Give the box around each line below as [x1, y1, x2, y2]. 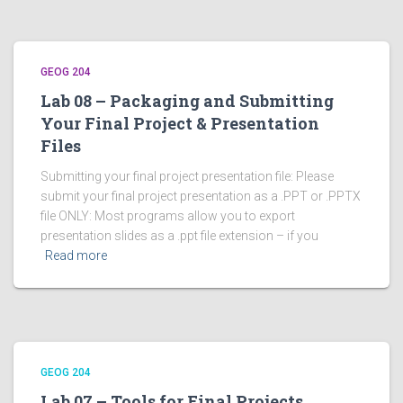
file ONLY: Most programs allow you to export [40, 209, 295, 223]
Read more [45, 248, 107, 263]
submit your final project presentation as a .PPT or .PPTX [40, 189, 361, 203]
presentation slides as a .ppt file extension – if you [40, 228, 318, 243]
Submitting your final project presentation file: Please [40, 169, 334, 184]
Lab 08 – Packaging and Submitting [40, 90, 334, 112]
